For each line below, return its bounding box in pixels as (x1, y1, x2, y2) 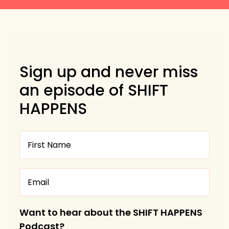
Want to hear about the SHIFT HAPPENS (19, 205, 203, 219)
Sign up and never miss (19, 61, 198, 83)
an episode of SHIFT (19, 79, 169, 101)
